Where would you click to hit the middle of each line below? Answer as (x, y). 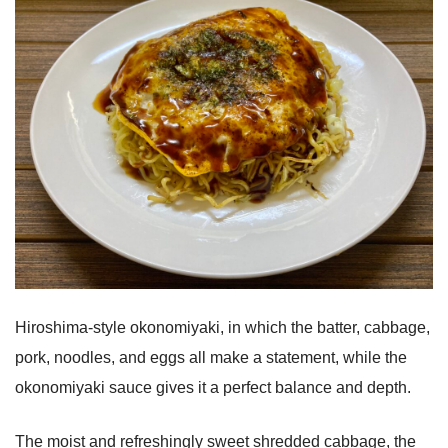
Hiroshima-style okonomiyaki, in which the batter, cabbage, (222, 328)
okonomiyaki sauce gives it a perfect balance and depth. (213, 388)
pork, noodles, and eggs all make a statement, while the (211, 358)
